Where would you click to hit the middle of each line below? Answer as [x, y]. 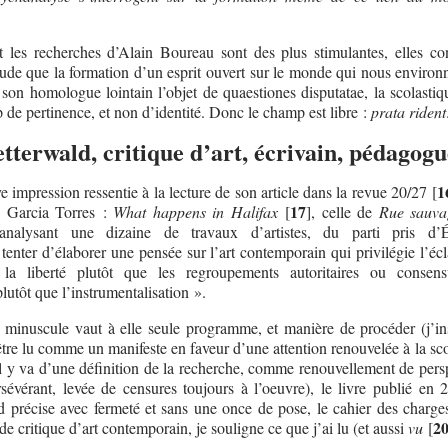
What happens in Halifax [195, 211]
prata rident [408, 111]
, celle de [345, 211]
